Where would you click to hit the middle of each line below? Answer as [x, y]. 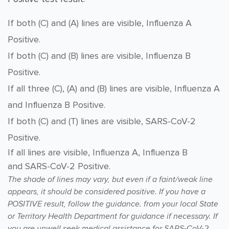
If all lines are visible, [50, 152]
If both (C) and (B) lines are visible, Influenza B [99, 56]
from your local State [181, 204]
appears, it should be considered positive [81, 192]
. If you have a [180, 192]
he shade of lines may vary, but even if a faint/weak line [112, 179]
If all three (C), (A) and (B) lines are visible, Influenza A [114, 88]
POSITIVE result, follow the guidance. [76, 204]
